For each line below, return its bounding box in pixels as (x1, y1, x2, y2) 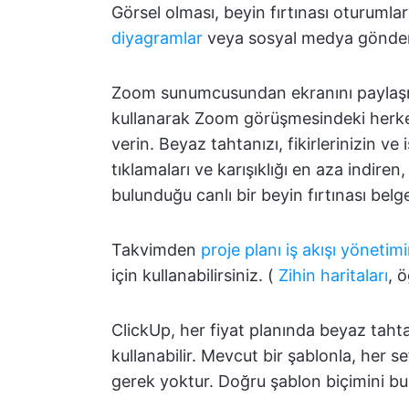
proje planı (201, 240, 281, 259)
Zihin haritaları (278, 266, 388, 285)
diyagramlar (111, 28, 203, 47)
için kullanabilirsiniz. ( (111, 266, 278, 285)
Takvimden (111, 240, 201, 259)
